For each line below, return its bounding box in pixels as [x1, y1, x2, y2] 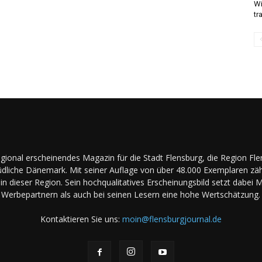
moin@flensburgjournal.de [122, 213, 222, 225]
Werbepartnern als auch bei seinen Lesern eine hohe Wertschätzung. [1, 188, 261, 200]
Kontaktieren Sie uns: [40, 213, 122, 225]
